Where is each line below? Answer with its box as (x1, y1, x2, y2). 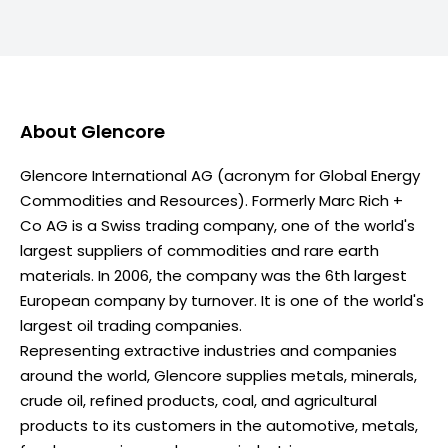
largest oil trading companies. (20, 314, 242, 336)
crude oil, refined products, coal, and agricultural (20, 389, 377, 411)
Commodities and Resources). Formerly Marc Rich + (20, 189, 403, 211)
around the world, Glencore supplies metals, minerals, (20, 364, 417, 386)
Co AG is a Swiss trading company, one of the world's (20, 214, 415, 236)
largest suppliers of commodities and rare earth (20, 239, 379, 261)
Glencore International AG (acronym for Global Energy (20, 164, 420, 186)
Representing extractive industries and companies (20, 339, 397, 361)
